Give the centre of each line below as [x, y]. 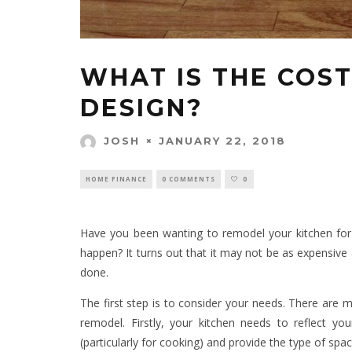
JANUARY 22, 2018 [222, 140]
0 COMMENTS [189, 179]
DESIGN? [142, 108]
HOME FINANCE [116, 179]
